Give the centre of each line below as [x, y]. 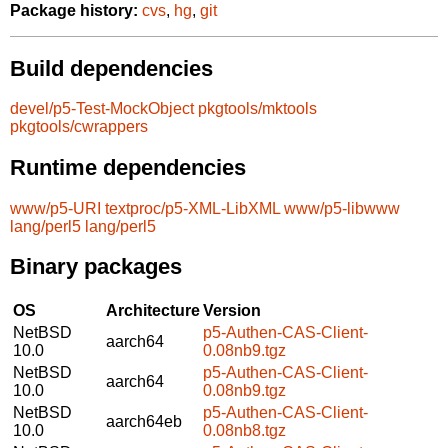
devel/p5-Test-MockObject [102, 109]
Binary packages [96, 267]
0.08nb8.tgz [244, 430]
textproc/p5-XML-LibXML [192, 208]
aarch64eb [144, 421]
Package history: [74, 11]
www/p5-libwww [342, 208]
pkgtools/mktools [257, 109]
